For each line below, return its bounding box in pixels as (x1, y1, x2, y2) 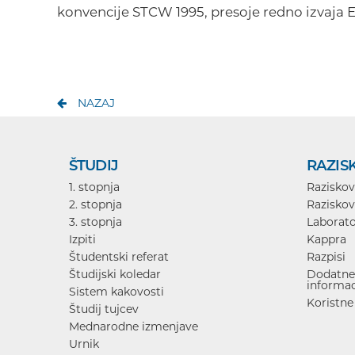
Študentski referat (69, 249, 169, 264)
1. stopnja (69, 179, 120, 194)
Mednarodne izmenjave (69, 319, 198, 334)
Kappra (307, 231, 346, 246)
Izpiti (69, 231, 96, 246)
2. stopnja (69, 197, 122, 212)
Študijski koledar (69, 266, 161, 281)
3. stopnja (69, 214, 122, 229)
